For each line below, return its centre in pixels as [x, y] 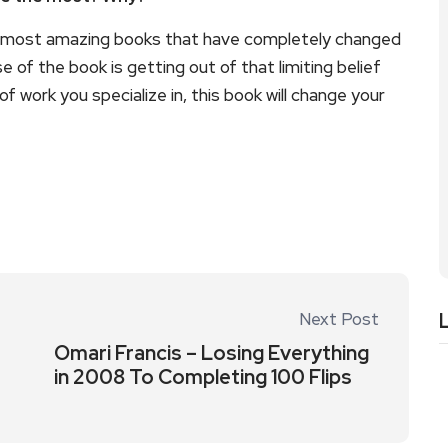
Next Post [339, 319]
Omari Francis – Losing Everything [211, 353]
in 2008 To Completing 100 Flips [203, 377]
